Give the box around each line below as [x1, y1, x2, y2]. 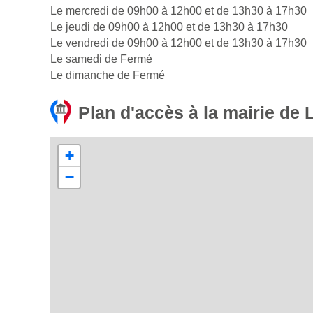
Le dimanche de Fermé [50, 69, 165, 82]
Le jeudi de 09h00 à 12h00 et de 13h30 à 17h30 [50, 21, 288, 34]
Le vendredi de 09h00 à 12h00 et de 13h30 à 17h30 [50, 37, 307, 50]
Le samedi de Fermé [50, 53, 152, 66]
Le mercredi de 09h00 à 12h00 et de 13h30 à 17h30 [50, 5, 307, 17]
